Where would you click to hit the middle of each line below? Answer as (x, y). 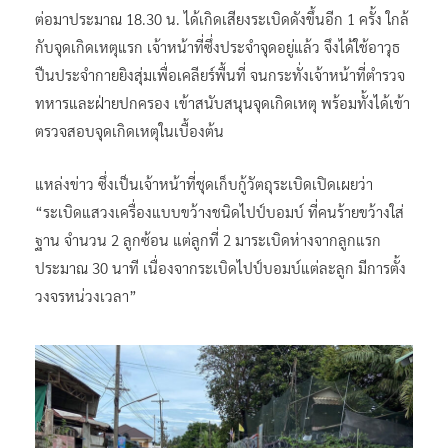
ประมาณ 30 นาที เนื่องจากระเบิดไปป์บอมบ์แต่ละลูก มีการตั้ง (220, 267)
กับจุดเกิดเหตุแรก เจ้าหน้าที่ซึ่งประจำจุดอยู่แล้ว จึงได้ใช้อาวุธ (217, 46)
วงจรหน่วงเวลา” (86, 295)
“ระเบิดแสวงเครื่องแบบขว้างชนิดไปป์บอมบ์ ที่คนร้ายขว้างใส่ (219, 211)
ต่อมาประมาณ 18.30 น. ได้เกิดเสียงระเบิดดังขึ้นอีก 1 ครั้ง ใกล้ (222, 18)
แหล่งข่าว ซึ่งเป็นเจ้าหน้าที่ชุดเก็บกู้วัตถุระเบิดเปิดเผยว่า (204, 183)
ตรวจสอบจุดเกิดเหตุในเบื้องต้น (129, 130)
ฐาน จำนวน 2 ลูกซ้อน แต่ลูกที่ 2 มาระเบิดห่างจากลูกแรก (208, 239)
